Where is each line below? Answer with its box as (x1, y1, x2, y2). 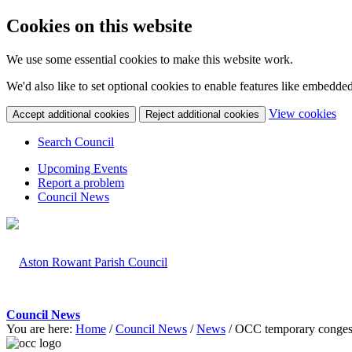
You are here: (6, 321, 72, 335)
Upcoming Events (38, 161, 127, 175)
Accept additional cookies (13, 108, 130, 120)
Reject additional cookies (145, 108, 259, 120)
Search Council (38, 134, 114, 148)
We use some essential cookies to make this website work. (6, 52, 293, 66)
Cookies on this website (6, 15, 192, 36)
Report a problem (38, 175, 124, 189)
